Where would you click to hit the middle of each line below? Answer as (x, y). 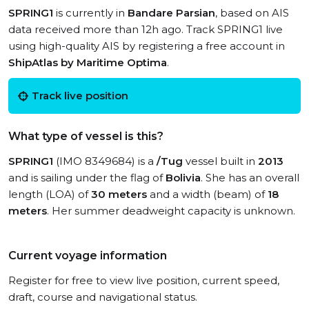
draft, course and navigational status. (103, 297)
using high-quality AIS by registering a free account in (147, 46)
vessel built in (220, 161)
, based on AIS (252, 13)
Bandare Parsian (171, 13)
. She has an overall (250, 178)
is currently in (90, 13)
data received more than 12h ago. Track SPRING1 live (146, 29)
